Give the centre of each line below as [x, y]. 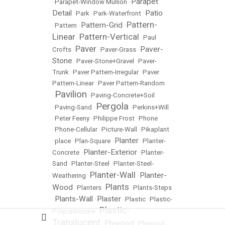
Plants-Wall [74, 199]
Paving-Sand [73, 107]
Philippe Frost [114, 118]
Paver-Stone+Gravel [105, 61]
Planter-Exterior [110, 152]
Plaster [109, 199]
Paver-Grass [118, 49]
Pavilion [71, 94]
